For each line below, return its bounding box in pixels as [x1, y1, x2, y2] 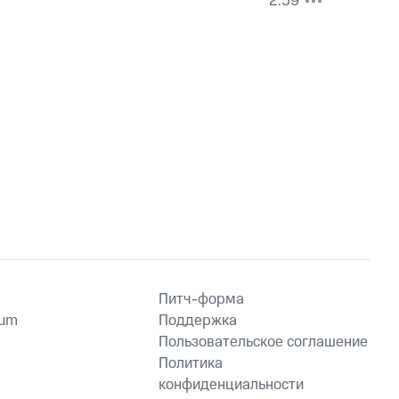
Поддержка [159, 310, 237, 331]
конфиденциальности [159, 374, 304, 395]
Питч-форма [159, 289, 244, 310]
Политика [159, 353, 223, 374]
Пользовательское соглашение [159, 331, 368, 353]
